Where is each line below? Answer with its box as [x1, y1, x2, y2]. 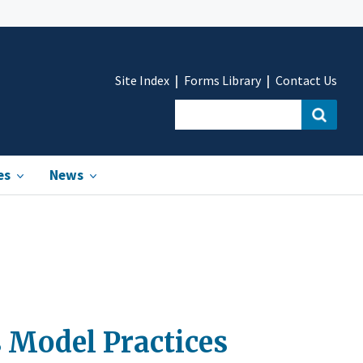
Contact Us [275, 72, 337, 89]
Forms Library [184, 72, 261, 89]
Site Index [115, 72, 169, 89]
